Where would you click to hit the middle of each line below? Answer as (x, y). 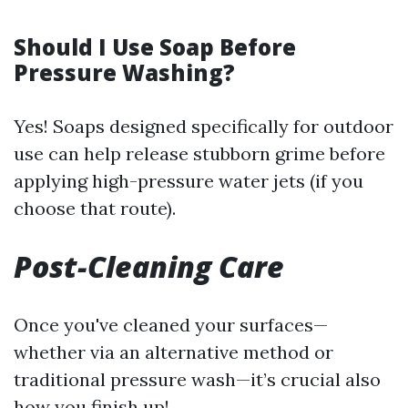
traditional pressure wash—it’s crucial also (197, 379)
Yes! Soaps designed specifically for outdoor (204, 126)
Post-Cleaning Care (149, 266)
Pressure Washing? (124, 72)
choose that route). (95, 208)
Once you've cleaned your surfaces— (171, 325)
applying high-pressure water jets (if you (189, 181)
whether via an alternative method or (173, 352)
